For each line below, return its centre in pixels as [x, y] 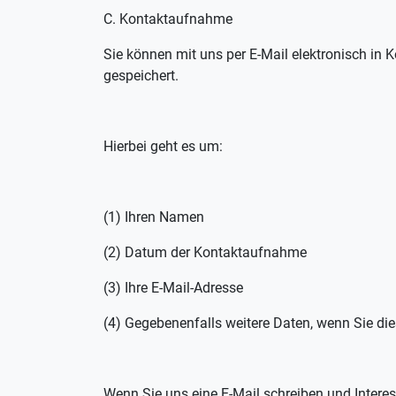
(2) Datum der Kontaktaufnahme [205, 252]
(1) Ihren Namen [154, 217]
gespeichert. [141, 76]
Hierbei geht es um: [163, 146]
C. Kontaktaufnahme [168, 19]
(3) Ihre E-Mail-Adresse [173, 288]
